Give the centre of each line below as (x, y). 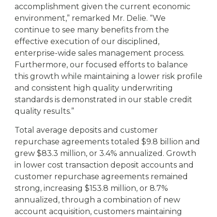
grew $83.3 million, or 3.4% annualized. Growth (105, 153)
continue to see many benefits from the (92, 30)
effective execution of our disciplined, (87, 41)
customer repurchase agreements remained (101, 177)
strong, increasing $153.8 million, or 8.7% (91, 188)
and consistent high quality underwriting (94, 88)
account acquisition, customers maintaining (98, 211)
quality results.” (44, 111)
